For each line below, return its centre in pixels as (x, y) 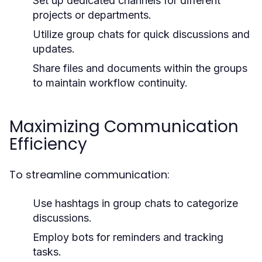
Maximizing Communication (124, 127)
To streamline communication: (89, 175)
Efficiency (48, 144)
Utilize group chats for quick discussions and (141, 34)
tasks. (47, 252)
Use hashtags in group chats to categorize (135, 203)
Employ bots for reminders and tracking (128, 237)
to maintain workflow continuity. (110, 83)
